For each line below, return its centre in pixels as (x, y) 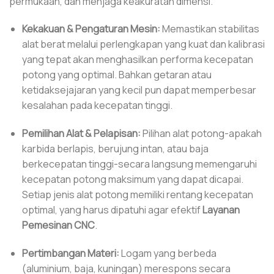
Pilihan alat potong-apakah (201, 134)
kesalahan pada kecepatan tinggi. (97, 106)
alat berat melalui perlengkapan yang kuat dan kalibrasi (143, 44)
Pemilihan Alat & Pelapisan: (81, 134)
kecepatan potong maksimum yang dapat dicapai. (132, 180)
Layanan (221, 210)
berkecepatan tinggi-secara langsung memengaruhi (139, 164)
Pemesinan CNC (58, 225)
